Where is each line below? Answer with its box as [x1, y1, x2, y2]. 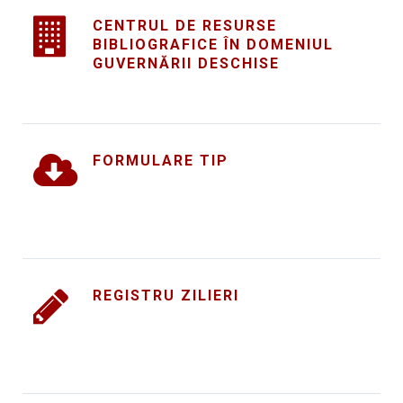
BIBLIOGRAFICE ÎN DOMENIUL [93, 36, 334, 53]
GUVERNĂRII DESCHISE [93, 55, 280, 72]
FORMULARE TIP [93, 152, 228, 169]
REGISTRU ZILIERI [93, 287, 239, 304]
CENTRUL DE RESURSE [93, 17, 277, 34]
